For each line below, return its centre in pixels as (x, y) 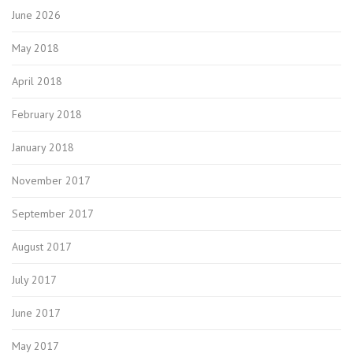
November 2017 (51, 180)
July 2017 (34, 279)
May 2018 (35, 48)
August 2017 (42, 246)
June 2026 (36, 15)
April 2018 (37, 81)
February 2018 (47, 114)
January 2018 (43, 147)
